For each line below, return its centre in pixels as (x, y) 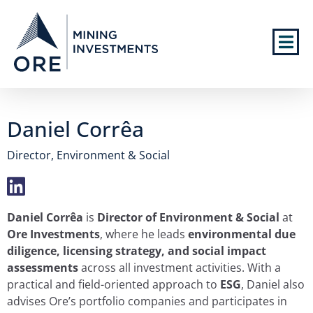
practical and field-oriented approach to (114, 284)
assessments (43, 268)
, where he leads (144, 234)
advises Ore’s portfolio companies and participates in (147, 301)
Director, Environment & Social (88, 155)
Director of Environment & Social (188, 217)
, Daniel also (273, 284)
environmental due (242, 234)
